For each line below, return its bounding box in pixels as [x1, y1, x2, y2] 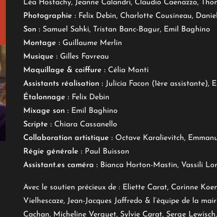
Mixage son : [23, 107, 69, 115]
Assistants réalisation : [23, 80, 103, 88]
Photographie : [23, 12, 76, 20]
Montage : [23, 39, 60, 47]
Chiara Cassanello [52, 121, 117, 128]
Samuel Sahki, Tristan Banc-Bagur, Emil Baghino [40, 26, 210, 33]
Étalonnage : [23, 93, 69, 101]
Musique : [23, 53, 58, 61]
